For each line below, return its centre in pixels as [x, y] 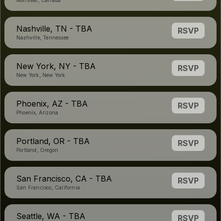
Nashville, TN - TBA [54, 29]
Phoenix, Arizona [37, 112]
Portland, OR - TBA [53, 141]
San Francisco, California [48, 187]
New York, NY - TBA [56, 66]
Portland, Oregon [37, 150]
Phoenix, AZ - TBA [52, 104]
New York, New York [41, 75]
